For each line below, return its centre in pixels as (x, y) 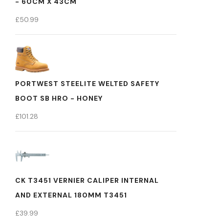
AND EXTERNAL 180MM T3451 (71, 195)
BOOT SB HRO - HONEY (59, 98)
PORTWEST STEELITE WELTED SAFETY (87, 84)
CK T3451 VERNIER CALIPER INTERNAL (87, 180)
